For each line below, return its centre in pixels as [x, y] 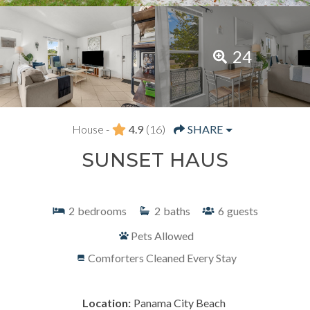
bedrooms [102, 210]
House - [91, 129]
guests [243, 210]
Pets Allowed [162, 235]
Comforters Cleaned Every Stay [162, 257]
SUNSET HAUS [155, 159]
